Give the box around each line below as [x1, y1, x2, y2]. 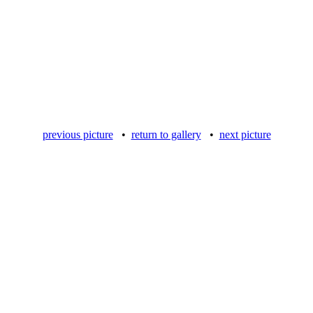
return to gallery [131, 129, 201, 140]
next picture [219, 129, 271, 140]
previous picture [42, 129, 113, 140]
